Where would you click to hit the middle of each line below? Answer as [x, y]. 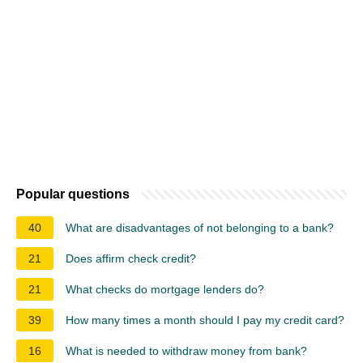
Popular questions [73, 194]
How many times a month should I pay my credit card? [205, 320]
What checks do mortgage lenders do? [165, 289]
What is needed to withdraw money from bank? [186, 350]
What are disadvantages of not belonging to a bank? [200, 227]
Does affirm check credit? [131, 258]
